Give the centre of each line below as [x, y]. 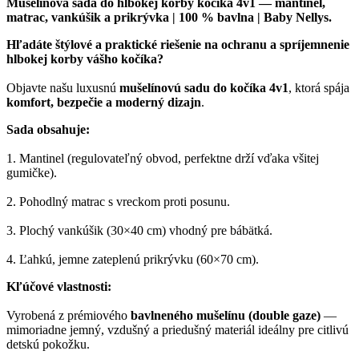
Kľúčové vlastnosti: [59, 287]
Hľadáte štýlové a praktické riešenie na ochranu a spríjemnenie [178, 45]
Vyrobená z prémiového [69, 316]
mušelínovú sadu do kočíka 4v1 [204, 88]
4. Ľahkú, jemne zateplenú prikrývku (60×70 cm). [133, 260]
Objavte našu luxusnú [63, 88]
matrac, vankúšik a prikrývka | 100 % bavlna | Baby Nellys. [169, 18]
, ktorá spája [319, 88]
